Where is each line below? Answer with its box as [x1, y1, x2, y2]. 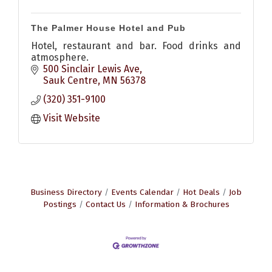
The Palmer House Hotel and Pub [31, 23, 186, 33]
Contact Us [85, 199, 126, 210]
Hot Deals [183, 187, 220, 198]
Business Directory [30, 187, 102, 198]
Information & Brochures [134, 199, 229, 210]
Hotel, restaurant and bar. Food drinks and [31, 40, 241, 52]
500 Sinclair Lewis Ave [43, 63, 140, 75]
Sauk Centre [43, 75, 98, 87]
